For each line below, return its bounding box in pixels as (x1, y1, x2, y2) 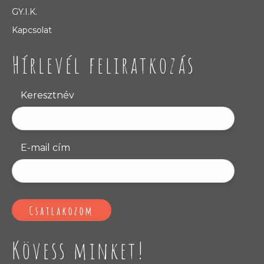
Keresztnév (21, 90, 74, 101)
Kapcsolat (12, 25, 52, 36)
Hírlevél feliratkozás (12, 49, 196, 80)
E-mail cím (21, 142, 70, 154)
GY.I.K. (12, 6, 37, 18)
